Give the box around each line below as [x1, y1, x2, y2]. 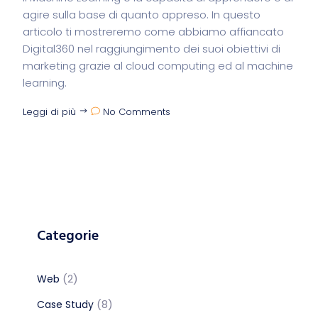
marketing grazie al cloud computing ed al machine [23, 58, 293, 73]
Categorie [37, 225, 99, 248]
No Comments [103, 105, 170, 119]
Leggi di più [23, 105, 79, 119]
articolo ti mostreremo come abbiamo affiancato [23, 24, 284, 39]
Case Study [37, 297, 94, 312]
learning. [23, 75, 67, 90]
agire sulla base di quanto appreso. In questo [23, 7, 261, 22]
